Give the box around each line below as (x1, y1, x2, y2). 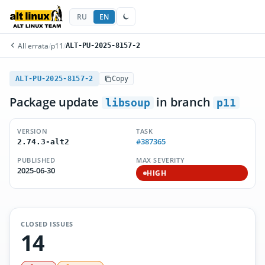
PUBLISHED (17, 156, 56, 164)
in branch (153, 94, 214, 110)
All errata (16, 41, 49, 50)
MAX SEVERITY (136, 156, 185, 164)
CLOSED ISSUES (21, 219, 73, 228)
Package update (9, 94, 102, 110)
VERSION (17, 127, 48, 135)
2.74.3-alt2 (17, 137, 69, 146)
